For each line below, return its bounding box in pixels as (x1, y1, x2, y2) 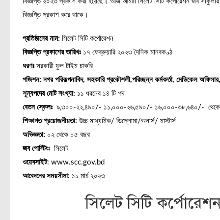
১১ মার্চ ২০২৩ (69, 172, 105, 180)
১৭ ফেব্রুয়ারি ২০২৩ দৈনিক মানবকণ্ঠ (81, 49, 172, 56)
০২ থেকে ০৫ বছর (45, 131, 90, 138)
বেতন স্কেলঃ (22, 104, 53, 111)
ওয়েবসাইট (22, 159, 47, 166)
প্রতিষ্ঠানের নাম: (22, 35, 60, 42)
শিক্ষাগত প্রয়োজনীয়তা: (22, 117, 77, 125)
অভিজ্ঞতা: (22, 131, 45, 138)
